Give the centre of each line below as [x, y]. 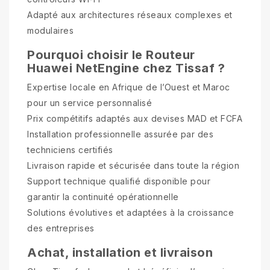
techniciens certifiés [70, 149]
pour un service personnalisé [89, 102]
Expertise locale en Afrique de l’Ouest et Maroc [129, 87]
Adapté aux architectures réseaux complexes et [130, 14]
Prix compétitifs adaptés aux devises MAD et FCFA [135, 118]
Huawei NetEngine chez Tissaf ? [126, 68]
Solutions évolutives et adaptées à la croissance [130, 212]
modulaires [50, 30]
